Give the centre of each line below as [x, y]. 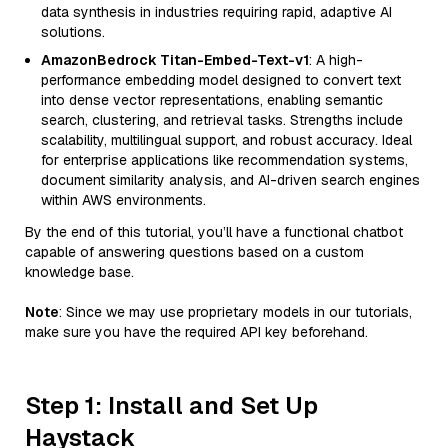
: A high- [336, 60]
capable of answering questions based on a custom [194, 252]
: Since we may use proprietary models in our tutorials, [235, 312]
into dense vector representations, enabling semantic [212, 100]
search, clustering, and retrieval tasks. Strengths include [222, 120]
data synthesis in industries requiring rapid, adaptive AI [216, 12]
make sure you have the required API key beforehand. [196, 332]
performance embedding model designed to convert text [221, 80]
